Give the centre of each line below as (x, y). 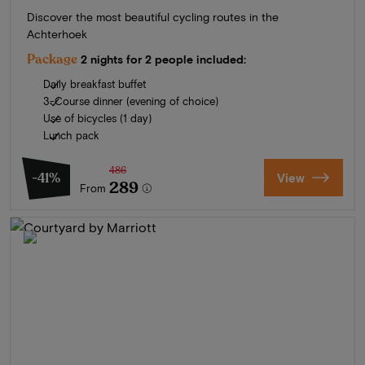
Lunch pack (71, 135)
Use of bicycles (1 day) (97, 118)
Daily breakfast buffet (95, 84)
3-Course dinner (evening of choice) (131, 101)
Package (52, 59)
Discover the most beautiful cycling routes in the (153, 16)
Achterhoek (57, 33)
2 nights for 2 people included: (163, 59)
